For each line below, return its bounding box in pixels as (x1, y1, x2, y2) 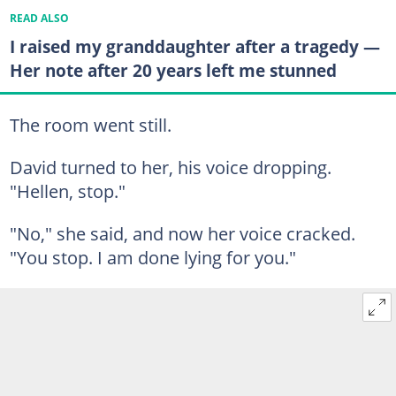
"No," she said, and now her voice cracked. (9, 220, 355, 246)
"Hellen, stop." (9, 178, 126, 203)
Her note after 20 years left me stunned (9, 58, 337, 83)
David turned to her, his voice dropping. (9, 154, 331, 179)
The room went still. (9, 111, 171, 137)
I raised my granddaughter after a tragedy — (9, 34, 380, 59)
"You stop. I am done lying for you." (9, 244, 296, 270)
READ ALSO (9, 11, 69, 26)
